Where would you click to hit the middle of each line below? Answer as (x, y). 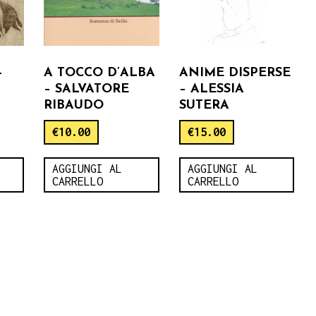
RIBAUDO (74, 105)
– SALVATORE (87, 89)
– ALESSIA (211, 89)
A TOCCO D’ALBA (100, 73)
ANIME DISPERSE (235, 73)
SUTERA (204, 105)
